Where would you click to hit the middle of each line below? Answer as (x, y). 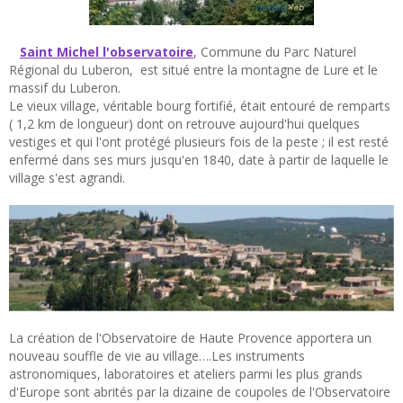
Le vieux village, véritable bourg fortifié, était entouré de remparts (200, 105)
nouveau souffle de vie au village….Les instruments (157, 355)
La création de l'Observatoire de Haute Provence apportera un (190, 337)
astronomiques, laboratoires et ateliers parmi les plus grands (186, 373)
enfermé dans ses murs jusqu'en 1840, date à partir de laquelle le (199, 159)
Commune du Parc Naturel (277, 51)
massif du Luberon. (65, 87)
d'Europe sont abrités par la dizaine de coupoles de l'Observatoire (200, 391)
